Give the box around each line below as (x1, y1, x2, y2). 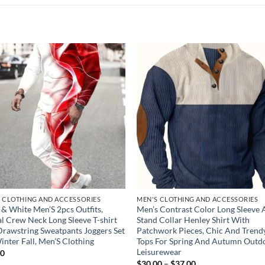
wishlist (93, 80, 117, 88)
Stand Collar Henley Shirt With (137, 215, 250, 225)
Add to (94, 72, 115, 80)
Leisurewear (137, 247, 182, 257)
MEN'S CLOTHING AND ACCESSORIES (137, 195, 258, 203)
